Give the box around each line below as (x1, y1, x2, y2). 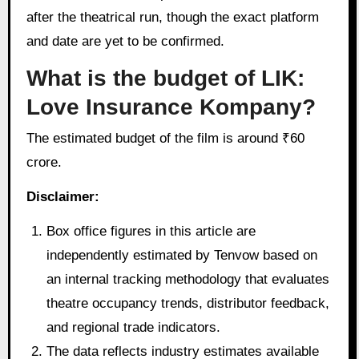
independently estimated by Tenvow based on (46, 247, 318, 263)
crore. (26, 155, 62, 171)
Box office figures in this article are (46, 223, 256, 239)
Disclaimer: (26, 189, 99, 205)
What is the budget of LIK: (26, 65, 305, 91)
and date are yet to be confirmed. (26, 34, 224, 50)
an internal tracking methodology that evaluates (46, 271, 330, 287)
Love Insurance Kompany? (26, 94, 316, 119)
